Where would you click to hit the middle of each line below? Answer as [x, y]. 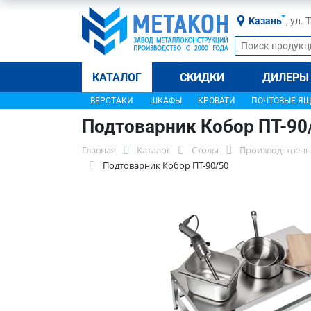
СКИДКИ [202, 77]
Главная [99, 150]
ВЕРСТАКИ [112, 101]
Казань [265, 21]
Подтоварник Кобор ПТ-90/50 [166, 165]
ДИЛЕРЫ [286, 77]
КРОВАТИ [216, 101]
